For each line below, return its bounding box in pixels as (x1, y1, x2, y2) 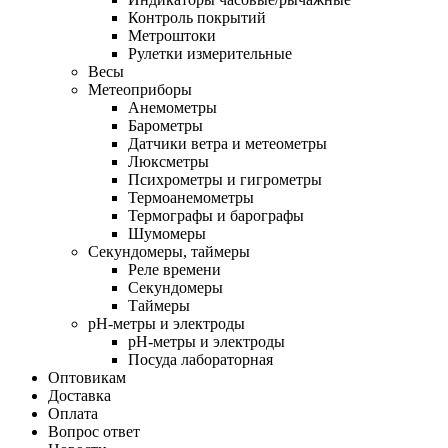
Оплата (48, 404, 98, 422)
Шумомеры (128, 224, 206, 242)
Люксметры (128, 152, 209, 170)
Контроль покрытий (128, 8, 266, 26)
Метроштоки (128, 26, 216, 44)
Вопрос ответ (48, 422, 140, 440)
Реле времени (128, 260, 221, 278)
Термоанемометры (128, 188, 254, 206)
